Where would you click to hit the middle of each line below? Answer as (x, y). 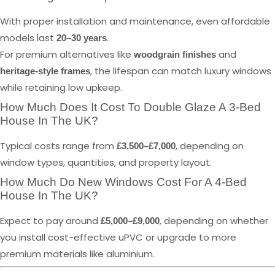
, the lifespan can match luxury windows (181, 71)
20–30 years (82, 37)
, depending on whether (214, 220)
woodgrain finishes (175, 54)
